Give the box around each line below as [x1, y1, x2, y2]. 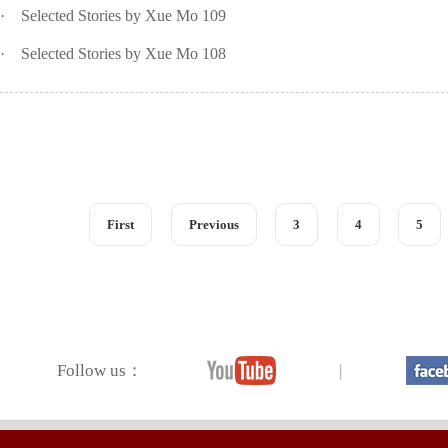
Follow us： [57, 361, 143, 381]
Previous [188, 217, 239, 233]
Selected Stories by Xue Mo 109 [21, 7, 226, 25]
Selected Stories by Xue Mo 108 [21, 45, 226, 63]
